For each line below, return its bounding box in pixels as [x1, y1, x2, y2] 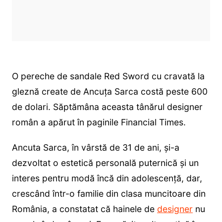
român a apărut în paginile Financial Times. [11, 117, 186, 128]
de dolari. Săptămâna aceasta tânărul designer [11, 102, 203, 112]
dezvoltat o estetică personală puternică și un [11, 158, 199, 168]
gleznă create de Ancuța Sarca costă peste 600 [11, 86, 208, 97]
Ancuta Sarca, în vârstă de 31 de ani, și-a [11, 142, 179, 153]
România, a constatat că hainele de [11, 204, 157, 215]
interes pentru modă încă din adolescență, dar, [11, 173, 202, 184]
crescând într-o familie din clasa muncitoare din [11, 188, 206, 199]
